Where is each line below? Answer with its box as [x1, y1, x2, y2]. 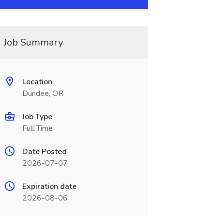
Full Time [22, 123, 53, 134]
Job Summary [3, 36, 63, 49]
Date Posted [22, 146, 67, 157]
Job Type [22, 111, 52, 122]
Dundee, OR [22, 88, 63, 99]
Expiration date [22, 181, 77, 192]
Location [22, 77, 52, 87]
